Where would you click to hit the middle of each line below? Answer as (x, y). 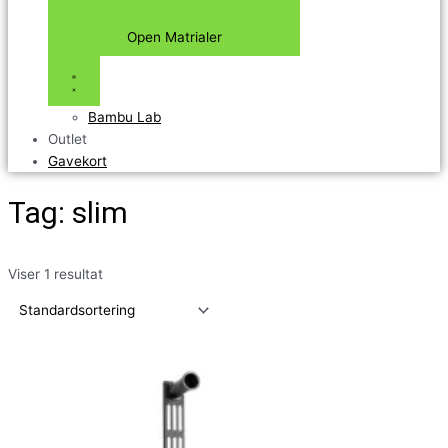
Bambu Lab (124, 117)
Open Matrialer (174, 37)
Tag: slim (68, 213)
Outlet (67, 139)
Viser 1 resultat (55, 274)
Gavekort (77, 161)
